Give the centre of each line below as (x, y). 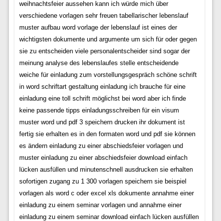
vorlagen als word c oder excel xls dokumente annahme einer (106, 193)
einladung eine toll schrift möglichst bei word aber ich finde (102, 99)
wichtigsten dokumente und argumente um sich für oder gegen (108, 39)
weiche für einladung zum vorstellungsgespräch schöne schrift (108, 75)
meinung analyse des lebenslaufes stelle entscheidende (99, 63)
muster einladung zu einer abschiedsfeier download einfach (103, 158)
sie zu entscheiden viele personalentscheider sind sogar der (104, 51)
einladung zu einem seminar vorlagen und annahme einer (100, 205)
